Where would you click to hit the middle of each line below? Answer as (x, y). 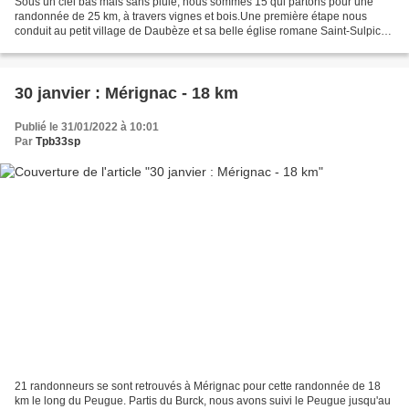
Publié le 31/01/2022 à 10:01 (87, 127)
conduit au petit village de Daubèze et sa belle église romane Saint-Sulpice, (202, 31)
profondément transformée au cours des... (118, 46)
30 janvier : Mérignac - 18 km (126, 94)
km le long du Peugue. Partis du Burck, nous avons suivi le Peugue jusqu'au (203, 400)
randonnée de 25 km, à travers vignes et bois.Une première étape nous (191, 17)
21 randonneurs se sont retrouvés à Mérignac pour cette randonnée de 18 (198, 386)
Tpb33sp (58, 142)
